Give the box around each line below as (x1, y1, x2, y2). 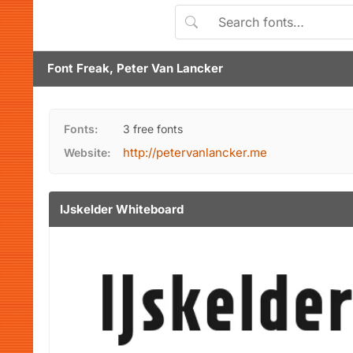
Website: (64, 146, 110, 159)
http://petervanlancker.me (123, 145, 267, 160)
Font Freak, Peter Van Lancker (47, 61, 223, 76)
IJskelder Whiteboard (60, 201, 184, 217)
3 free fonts (123, 122, 183, 136)
